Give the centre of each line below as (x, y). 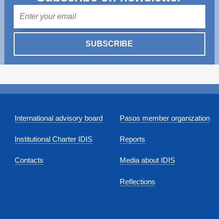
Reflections (138, 181)
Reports (133, 139)
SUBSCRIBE (109, 44)
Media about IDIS (148, 160)
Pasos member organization (165, 118)
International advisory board (59, 118)
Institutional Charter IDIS (54, 139)
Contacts (29, 160)
